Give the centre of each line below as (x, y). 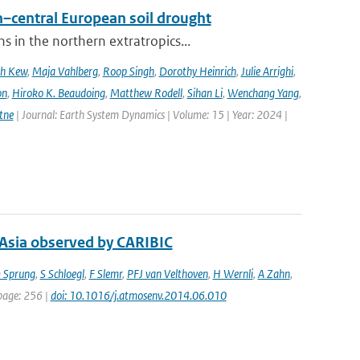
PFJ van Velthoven (167, 274)
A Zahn (274, 274)
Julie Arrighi (267, 71)
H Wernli (233, 274)
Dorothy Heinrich (197, 71)
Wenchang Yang (263, 93)
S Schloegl (62, 274)
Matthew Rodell (146, 93)
